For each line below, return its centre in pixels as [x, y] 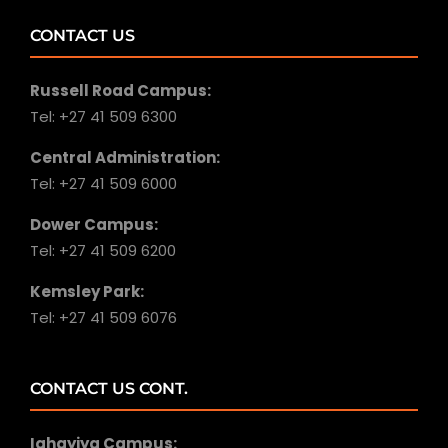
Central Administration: [125, 158]
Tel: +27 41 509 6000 [103, 184]
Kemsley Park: [87, 292]
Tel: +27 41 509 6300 [103, 117]
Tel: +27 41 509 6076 [103, 318]
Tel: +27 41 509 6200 [103, 251]
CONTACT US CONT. [109, 389]
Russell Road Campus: [120, 91]
